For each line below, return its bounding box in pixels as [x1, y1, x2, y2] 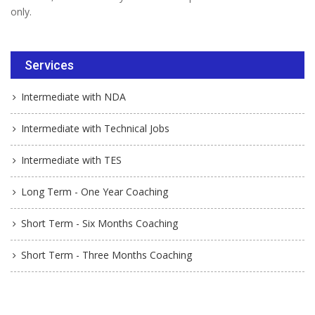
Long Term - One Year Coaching [21, 184, 168, 198]
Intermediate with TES [21, 153, 122, 167]
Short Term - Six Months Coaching [21, 216, 178, 230]
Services [25, 57, 74, 72]
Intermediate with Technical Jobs [21, 121, 169, 135]
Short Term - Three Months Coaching [21, 247, 192, 262]
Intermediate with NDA [21, 89, 126, 103]
